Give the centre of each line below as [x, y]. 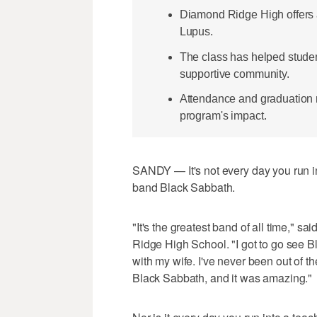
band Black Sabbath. [184, 188]
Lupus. [196, 32]
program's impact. [223, 115]
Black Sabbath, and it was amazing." [223, 278]
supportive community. [234, 74]
